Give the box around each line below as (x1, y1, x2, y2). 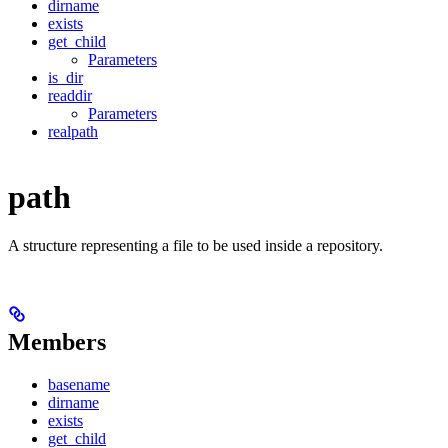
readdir (48, 87, 92, 105)
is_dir (48, 69, 83, 87)
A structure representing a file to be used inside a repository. (8, 237, 383, 255)
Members (8, 329, 106, 356)
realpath (48, 123, 98, 141)
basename (48, 376, 110, 394)
